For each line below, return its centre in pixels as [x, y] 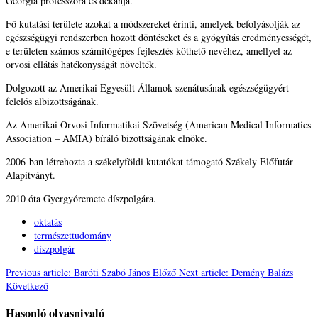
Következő [27, 286]
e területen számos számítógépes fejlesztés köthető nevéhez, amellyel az [149, 51]
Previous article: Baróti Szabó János [79, 273]
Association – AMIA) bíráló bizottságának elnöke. [106, 138]
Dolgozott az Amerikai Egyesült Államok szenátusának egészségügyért [147, 88]
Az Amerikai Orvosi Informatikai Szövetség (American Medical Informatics [158, 125]
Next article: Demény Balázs [236, 273]
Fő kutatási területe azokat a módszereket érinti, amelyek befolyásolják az [153, 24]
